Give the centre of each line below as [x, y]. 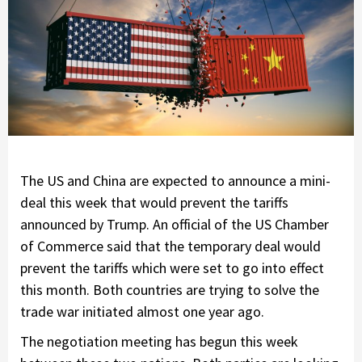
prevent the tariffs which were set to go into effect [172, 267]
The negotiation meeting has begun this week [159, 341]
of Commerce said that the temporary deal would [170, 246]
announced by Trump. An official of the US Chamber [175, 224]
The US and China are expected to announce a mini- [175, 180]
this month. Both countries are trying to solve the [170, 289]
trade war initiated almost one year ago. [142, 311]
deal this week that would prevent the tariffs [154, 202]
